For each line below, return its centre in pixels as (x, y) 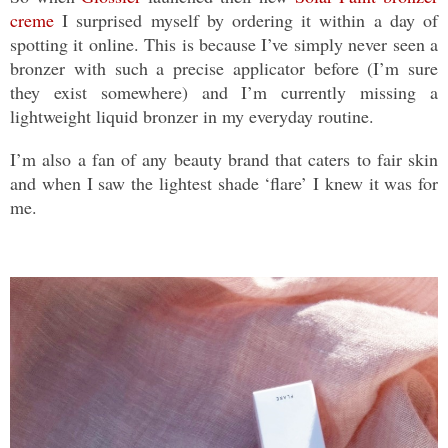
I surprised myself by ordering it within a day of (246, 20)
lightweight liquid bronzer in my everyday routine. (197, 116)
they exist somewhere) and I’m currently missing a (224, 92)
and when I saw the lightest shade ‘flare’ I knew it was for (224, 183)
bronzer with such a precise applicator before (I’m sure (224, 68)
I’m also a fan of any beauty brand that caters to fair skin (224, 159)
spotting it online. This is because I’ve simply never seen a (224, 44)
